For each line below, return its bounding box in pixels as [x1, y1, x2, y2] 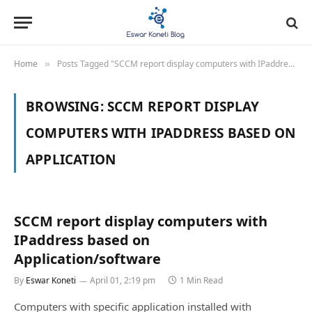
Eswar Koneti [26, 274, 76, 286]
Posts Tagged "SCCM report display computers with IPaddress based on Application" [57, 58, 288, 70]
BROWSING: [26, 97, 107, 116]
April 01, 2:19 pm [90, 274, 155, 286]
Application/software [14, 249, 161, 268]
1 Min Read [180, 274, 223, 286]
